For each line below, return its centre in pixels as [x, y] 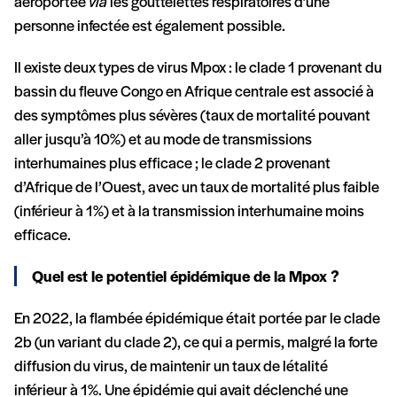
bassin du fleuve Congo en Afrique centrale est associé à [194, 92]
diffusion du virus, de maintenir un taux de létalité [171, 367]
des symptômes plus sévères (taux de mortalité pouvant [192, 116]
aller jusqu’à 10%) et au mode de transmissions [163, 140]
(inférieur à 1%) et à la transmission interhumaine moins [189, 212]
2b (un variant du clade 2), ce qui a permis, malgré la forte [196, 343]
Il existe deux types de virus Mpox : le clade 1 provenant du [198, 68]
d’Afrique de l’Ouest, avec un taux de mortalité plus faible [197, 188]
